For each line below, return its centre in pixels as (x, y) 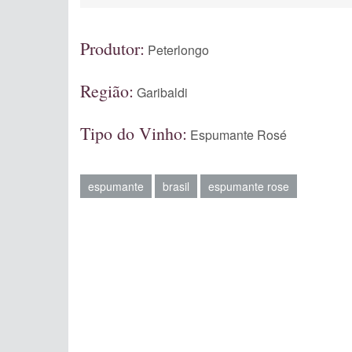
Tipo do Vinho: (134, 133)
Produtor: (112, 48)
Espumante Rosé (238, 135)
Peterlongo (178, 50)
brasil (176, 186)
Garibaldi (162, 92)
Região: (107, 91)
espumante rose (249, 186)
